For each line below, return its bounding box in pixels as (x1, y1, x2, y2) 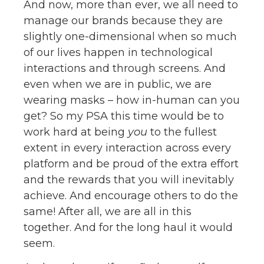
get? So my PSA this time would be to (24, 109, 224, 123)
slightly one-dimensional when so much (24, 29, 237, 43)
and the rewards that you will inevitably (24, 173, 234, 186)
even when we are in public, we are (24, 77, 212, 91)
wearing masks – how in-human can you (24, 93, 240, 107)
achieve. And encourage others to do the (24, 189, 238, 202)
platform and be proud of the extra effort (24, 157, 239, 170)
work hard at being (24, 125, 128, 138)
